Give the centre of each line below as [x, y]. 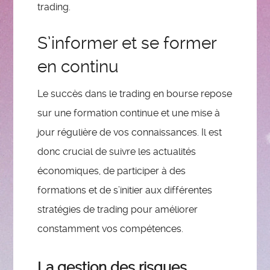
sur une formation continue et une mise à [129, 113]
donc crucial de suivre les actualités [117, 152]
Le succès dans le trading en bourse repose [135, 94]
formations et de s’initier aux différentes [125, 190]
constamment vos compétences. [111, 229]
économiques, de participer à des [112, 171]
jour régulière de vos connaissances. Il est [130, 133]
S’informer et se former [127, 43]
